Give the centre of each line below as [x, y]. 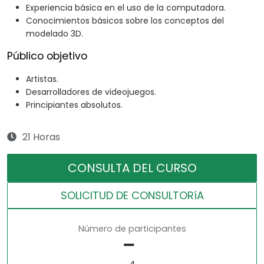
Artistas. [42, 79]
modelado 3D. [55, 34]
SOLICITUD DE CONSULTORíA [132, 196]
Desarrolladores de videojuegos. [91, 92]
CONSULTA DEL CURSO [132, 168]
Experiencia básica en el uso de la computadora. [126, 8]
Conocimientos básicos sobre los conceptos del [125, 21]
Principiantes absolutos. [74, 105]
